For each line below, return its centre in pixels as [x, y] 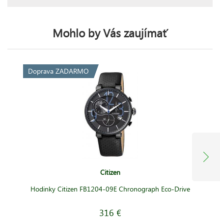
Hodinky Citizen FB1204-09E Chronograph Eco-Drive [110, 189]
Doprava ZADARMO [58, 71]
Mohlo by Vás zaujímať [110, 32]
